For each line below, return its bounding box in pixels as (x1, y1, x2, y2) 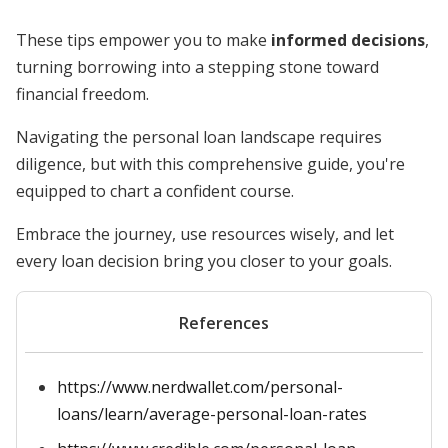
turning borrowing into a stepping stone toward (16, 56, 379, 78)
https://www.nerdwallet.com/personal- (57, 376, 343, 398)
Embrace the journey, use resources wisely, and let (16, 223, 394, 245)
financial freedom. (16, 83, 149, 105)
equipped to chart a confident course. (16, 180, 294, 202)
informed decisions (271, 29, 425, 51)
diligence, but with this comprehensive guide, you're (16, 153, 405, 175)
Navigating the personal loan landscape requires (16, 126, 382, 148)
